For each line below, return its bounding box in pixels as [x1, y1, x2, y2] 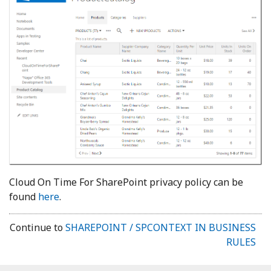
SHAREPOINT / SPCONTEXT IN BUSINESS [65, 221, 256, 235]
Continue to [10, 221, 65, 235]
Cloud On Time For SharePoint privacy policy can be [9, 175, 243, 189]
